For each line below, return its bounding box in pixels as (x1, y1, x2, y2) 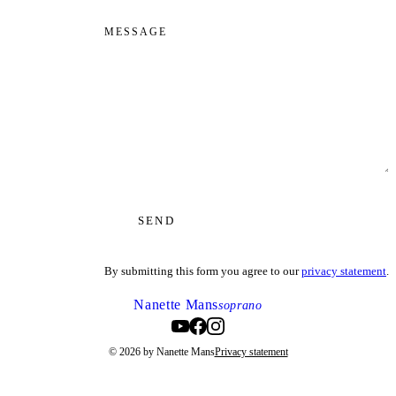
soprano (218, 298, 263, 312)
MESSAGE (104, 27, 168, 38)
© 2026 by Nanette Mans (108, 345, 215, 358)
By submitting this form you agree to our (104, 263, 301, 278)
